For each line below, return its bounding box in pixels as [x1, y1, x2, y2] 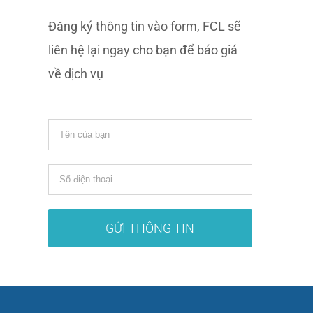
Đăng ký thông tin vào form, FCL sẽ [48, 18, 241, 34]
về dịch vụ [48, 66, 103, 81]
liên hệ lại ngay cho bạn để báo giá [48, 42, 238, 57]
